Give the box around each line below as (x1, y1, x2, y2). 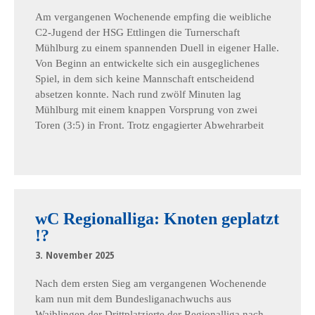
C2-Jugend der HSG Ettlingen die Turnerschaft (35, 27, 240, 38)
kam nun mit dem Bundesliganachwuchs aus (35, 293, 231, 304)
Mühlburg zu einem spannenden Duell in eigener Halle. (35, 42, 279, 53)
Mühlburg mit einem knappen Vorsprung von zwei (35, 104, 257, 115)
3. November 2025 (35, 247, 115, 262)
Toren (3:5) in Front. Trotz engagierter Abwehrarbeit (35, 120, 264, 131)
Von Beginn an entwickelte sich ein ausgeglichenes (35, 58, 259, 69)
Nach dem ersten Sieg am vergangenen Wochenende (35, 278, 266, 289)
